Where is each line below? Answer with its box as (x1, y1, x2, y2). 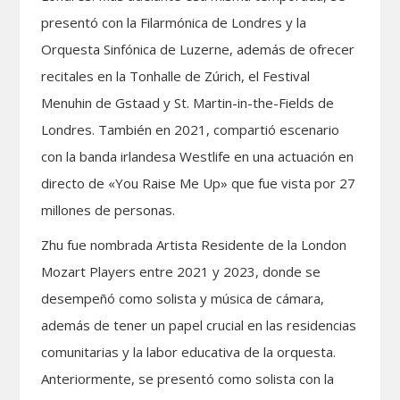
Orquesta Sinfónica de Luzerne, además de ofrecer (41, 39, 355, 58)
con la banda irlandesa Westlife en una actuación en (41, 146, 354, 165)
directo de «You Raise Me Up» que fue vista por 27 (41, 173, 356, 192)
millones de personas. (41, 200, 176, 219)
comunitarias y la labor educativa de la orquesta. (41, 342, 337, 361)
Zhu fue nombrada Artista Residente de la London (41, 235, 347, 254)
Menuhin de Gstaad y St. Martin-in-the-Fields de (41, 93, 335, 112)
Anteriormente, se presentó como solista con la (41, 369, 335, 387)
